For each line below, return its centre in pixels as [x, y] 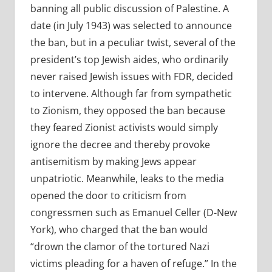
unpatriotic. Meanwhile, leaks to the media [127, 179]
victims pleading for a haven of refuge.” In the [133, 264]
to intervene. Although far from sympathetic [131, 94]
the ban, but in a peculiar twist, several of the [133, 43]
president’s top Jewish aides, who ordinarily [129, 60]
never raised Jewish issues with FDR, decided [131, 77]
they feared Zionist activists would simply [124, 128]
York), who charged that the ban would [119, 230]
